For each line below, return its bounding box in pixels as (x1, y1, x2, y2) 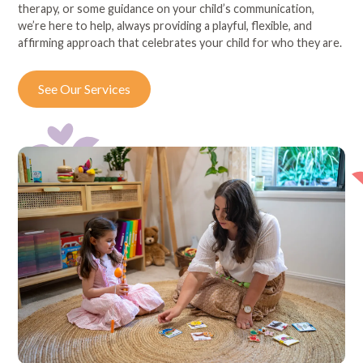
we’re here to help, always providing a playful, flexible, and (18, 18, 313, 32)
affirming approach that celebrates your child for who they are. (18, 35, 343, 49)
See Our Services (38, 80, 131, 96)
